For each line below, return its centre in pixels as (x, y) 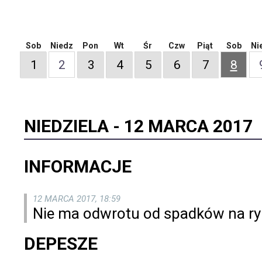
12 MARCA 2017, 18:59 (76, 199)
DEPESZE (61, 243)
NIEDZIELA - (74, 126)
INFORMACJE (77, 166)
